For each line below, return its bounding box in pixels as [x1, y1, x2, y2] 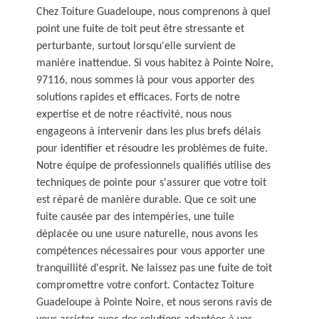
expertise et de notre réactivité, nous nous [36, 108, 231, 120]
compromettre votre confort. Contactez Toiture [36, 279, 254, 291]
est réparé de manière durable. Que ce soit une [36, 194, 256, 206]
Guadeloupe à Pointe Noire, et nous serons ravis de [36, 296, 272, 308]
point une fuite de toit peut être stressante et [36, 23, 244, 35]
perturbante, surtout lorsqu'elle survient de [36, 40, 236, 52]
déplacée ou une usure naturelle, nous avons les [36, 228, 258, 240]
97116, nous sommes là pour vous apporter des [36, 74, 254, 86]
